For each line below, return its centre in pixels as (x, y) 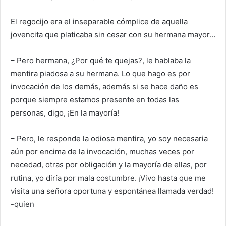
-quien (22, 204)
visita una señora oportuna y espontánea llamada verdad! (112, 191)
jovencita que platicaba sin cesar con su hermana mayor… (113, 35)
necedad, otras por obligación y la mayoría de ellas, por (109, 165)
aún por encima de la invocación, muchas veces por (102, 152)
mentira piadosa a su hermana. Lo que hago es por (100, 74)
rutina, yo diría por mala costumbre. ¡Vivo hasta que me (108, 178)
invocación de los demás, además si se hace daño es (104, 87)
